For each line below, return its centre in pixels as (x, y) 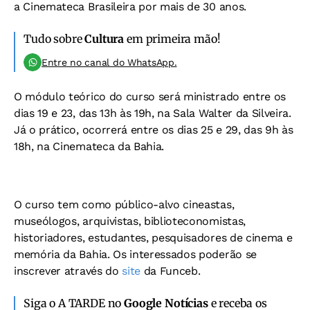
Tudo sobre (54, 38)
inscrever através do (68, 271)
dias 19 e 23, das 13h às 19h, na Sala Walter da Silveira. (153, 113)
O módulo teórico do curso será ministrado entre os (150, 96)
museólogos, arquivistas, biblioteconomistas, (130, 221)
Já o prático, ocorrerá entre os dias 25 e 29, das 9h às (154, 129)
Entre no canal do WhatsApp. (109, 62)
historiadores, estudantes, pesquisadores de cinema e (153, 237)
